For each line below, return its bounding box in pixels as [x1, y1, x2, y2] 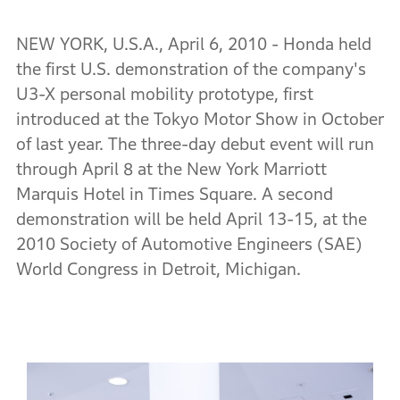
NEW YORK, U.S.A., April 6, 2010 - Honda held [15, 35, 371, 54]
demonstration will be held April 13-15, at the [15, 210, 367, 229]
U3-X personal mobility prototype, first [15, 85, 313, 104]
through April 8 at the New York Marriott [15, 160, 327, 179]
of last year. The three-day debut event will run [15, 135, 374, 154]
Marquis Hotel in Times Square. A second [15, 185, 333, 204]
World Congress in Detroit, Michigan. [15, 260, 301, 279]
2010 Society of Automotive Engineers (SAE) [15, 235, 362, 254]
